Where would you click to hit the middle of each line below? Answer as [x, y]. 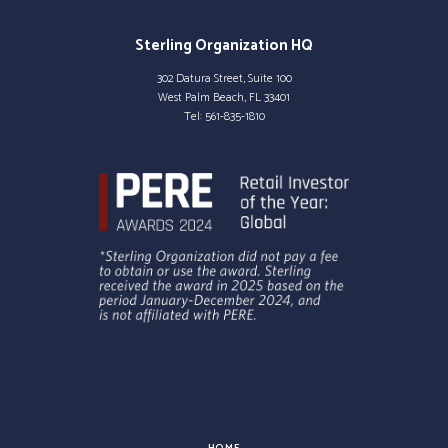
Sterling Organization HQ [224, 46]
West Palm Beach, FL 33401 [224, 98]
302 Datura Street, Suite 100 [224, 79]
